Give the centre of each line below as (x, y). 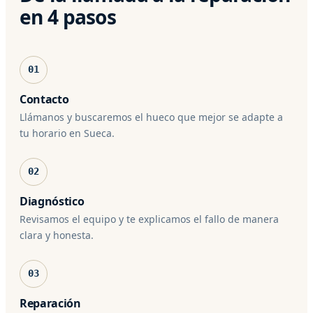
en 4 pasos (68, 16)
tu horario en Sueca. (67, 133)
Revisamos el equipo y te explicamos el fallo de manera (149, 219)
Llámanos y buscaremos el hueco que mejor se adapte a (151, 117)
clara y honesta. (57, 235)
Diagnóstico (52, 201)
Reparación (50, 303)
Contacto (44, 99)
